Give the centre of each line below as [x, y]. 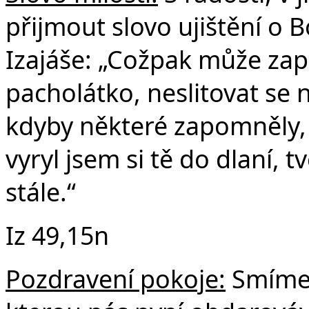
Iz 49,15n [57, 235]
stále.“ [41, 192]
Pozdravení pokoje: [116, 278]
